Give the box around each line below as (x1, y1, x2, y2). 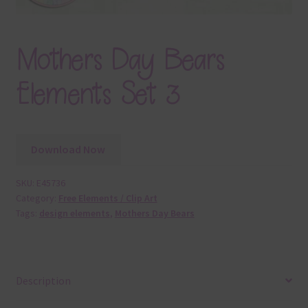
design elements (38, 207, 110, 220)
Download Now (31, 142, 106, 157)
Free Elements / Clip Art (58, 192, 157, 205)
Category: (15, 192, 58, 205)
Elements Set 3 (15, 76, 180, 113)
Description (15, 273, 71, 287)
